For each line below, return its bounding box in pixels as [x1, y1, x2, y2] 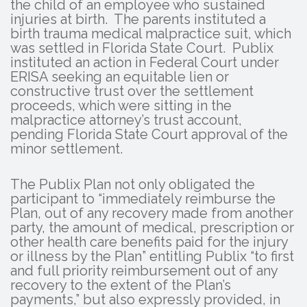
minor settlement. [10, 140, 123, 157]
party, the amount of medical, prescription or [10, 219, 294, 236]
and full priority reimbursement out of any [10, 262, 278, 280]
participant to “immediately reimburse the [10, 191, 275, 208]
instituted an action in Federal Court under [10, 53, 279, 71]
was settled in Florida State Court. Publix [10, 39, 273, 56]
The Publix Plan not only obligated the [10, 176, 255, 193]
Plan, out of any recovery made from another [10, 205, 293, 222]
